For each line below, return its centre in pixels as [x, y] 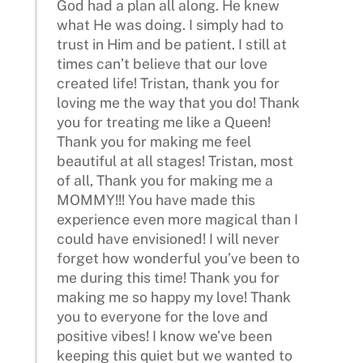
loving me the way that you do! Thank [179, 102]
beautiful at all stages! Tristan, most [175, 160]
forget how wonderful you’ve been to [179, 258]
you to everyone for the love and [163, 316]
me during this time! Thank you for [169, 277]
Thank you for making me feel [154, 141]
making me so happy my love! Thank [174, 297]
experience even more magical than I [178, 219]
